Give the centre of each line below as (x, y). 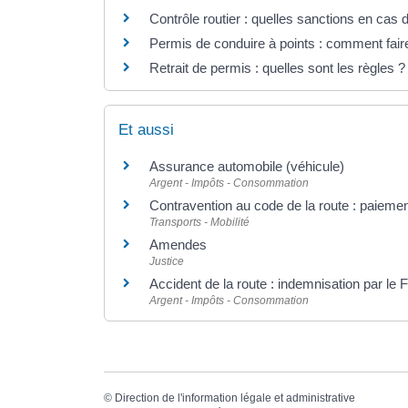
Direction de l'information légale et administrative (235, 398)
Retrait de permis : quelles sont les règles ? (277, 67)
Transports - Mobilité (199, 222)
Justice (167, 261)
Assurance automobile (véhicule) (247, 166)
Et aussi (146, 129)
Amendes (178, 244)
